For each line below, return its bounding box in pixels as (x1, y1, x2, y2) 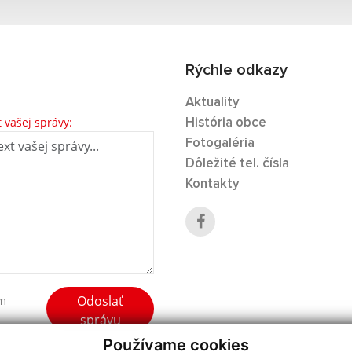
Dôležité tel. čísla (185, 157, 289, 170)
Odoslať (77, 292, 124, 310)
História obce (185, 116, 266, 130)
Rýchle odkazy (185, 62, 288, 78)
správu (79, 311, 121, 328)
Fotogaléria (185, 137, 255, 150)
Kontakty (185, 178, 240, 191)
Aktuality (185, 96, 240, 109)
